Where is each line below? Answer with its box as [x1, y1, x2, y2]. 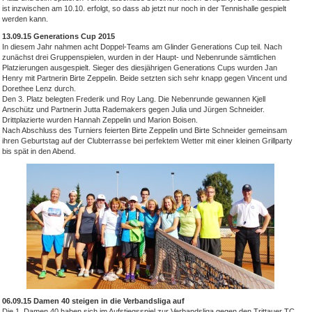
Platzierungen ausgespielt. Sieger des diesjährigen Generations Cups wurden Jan [2, 63, 277, 72]
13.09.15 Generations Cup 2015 [2, 32, 115, 40]
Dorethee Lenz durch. [2, 84, 76, 93]
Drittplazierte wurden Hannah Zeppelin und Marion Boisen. [2, 116, 198, 124]
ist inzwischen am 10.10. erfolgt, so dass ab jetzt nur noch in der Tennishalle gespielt [2, 4, 286, 13]
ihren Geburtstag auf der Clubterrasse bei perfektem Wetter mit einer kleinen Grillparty [2, 136, 292, 145]
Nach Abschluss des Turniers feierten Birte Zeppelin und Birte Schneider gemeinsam [2, 126, 287, 134]
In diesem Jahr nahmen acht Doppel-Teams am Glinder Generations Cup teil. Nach [2, 42, 282, 51]
